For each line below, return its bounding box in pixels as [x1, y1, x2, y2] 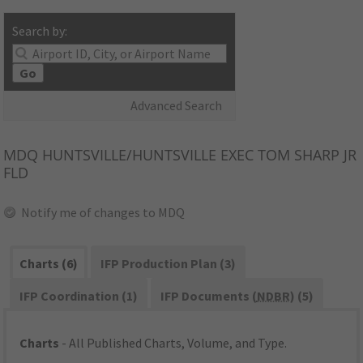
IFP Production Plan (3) [100, 255, 236, 272]
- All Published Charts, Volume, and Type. [59, 335, 288, 352]
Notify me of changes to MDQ [21, 204, 186, 221]
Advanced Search [130, 97, 223, 114]
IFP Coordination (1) [19, 288, 139, 305]
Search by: [12, 23, 68, 40]
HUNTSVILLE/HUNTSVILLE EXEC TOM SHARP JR [38, 145, 357, 165]
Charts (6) [19, 255, 79, 272]
